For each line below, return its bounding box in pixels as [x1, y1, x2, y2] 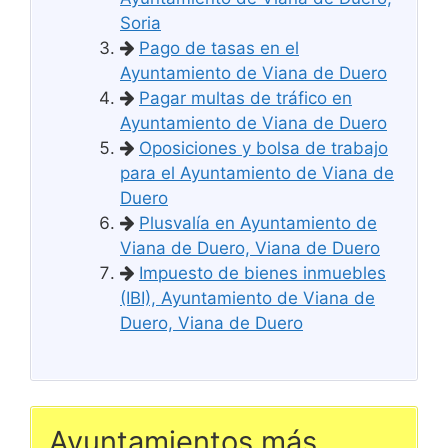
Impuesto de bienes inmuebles [139, 263, 386, 284]
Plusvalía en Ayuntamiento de [139, 213, 377, 234]
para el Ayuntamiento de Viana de [120, 163, 394, 184]
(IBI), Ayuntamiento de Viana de [120, 288, 375, 309]
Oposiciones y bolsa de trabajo [139, 138, 388, 159]
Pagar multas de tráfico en [139, 88, 352, 109]
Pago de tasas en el [139, 38, 299, 59]
